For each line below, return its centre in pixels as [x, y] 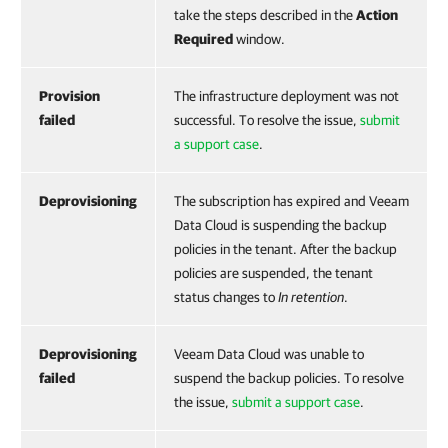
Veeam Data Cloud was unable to [269, 353]
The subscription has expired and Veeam [291, 200]
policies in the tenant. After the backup [285, 248]
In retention [311, 296]
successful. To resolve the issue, [267, 119]
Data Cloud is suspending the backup [280, 224]
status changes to [226, 296]
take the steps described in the [265, 14]
